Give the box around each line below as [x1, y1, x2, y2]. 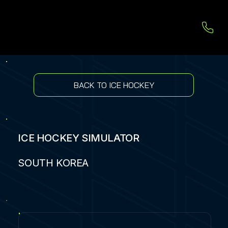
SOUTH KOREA [18, 157, 89, 169]
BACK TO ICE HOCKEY [73, 79, 154, 90]
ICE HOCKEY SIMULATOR [18, 132, 139, 145]
